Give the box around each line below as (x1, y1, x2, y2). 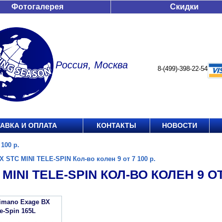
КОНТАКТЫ (97, 121, 136, 129)
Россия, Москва (55, 59, 128, 70)
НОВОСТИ (162, 121, 197, 129)
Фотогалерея (11, 2, 63, 11)
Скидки (170, 2, 199, 11)
